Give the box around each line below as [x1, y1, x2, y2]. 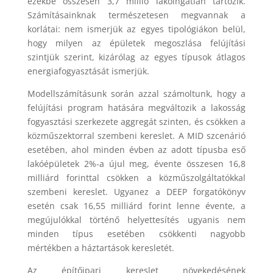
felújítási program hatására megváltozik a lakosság [27, 102, 246, 114]
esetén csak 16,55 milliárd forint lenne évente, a [27, 200, 246, 212]
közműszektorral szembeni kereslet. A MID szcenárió [27, 130, 246, 142]
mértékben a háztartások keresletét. [27, 242, 174, 254]
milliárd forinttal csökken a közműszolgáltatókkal [27, 172, 246, 184]
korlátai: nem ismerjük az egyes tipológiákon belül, [27, 23, 246, 35]
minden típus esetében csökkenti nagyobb [27, 228, 246, 240]
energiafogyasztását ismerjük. [27, 65, 149, 77]
